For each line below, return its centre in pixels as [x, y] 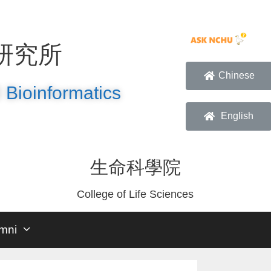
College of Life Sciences [135, 194]
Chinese [236, 75]
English [237, 116]
